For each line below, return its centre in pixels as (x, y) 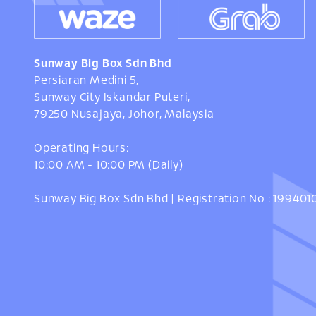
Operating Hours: (81, 148)
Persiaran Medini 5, (87, 80)
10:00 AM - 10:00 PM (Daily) (109, 165)
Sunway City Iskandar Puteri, (112, 97)
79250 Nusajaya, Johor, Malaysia (124, 114)
